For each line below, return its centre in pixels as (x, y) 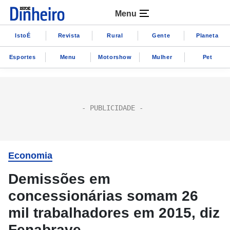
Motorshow (115, 57)
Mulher (162, 57)
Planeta (207, 35)
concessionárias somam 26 (103, 196)
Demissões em (59, 179)
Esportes (22, 57)
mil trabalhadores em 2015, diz (114, 213)
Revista (69, 35)
